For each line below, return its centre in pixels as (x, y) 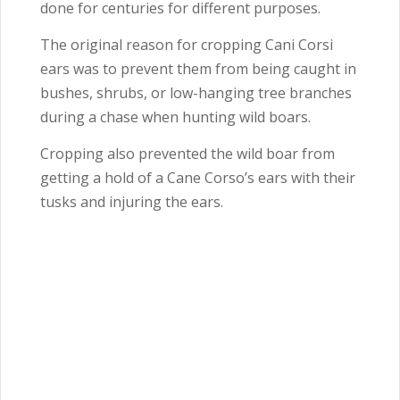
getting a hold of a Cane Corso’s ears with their (198, 178)
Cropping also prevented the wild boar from (187, 154)
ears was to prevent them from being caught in (198, 69)
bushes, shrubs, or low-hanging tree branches (196, 93)
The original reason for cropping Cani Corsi (187, 45)
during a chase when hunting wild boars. (177, 117)
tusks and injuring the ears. (133, 202)
